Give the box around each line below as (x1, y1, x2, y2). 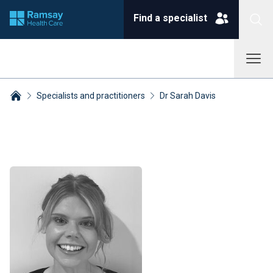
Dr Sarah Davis (160, 91, 216, 101)
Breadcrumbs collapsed (9, 104, 110, 115)
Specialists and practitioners (37, 91, 145, 101)
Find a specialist (133, 12, 207, 24)
